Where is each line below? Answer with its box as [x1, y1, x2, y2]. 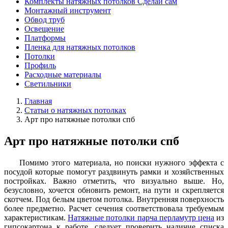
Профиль [24, 61, 56, 70]
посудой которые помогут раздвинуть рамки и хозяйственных [4, 167, 224, 176]
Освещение [24, 24, 64, 33]
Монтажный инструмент [24, 6, 111, 15]
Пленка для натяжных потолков [24, 43, 135, 51]
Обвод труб [24, 15, 65, 24]
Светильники [24, 79, 71, 88]
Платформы [24, 34, 66, 42]
